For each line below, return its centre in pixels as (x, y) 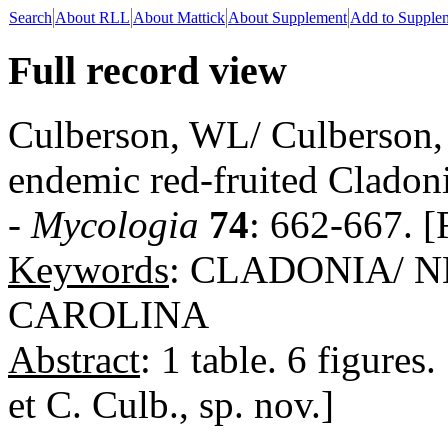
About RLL (92, 17)
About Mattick (179, 17)
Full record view (147, 70)
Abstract (74, 360)
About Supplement (287, 17)
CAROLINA (108, 315)
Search (30, 17)
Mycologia (115, 225)
